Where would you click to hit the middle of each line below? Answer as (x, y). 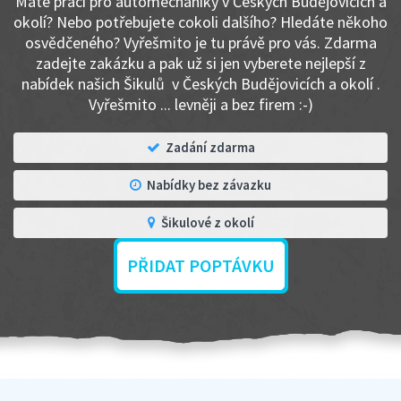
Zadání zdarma (210, 147)
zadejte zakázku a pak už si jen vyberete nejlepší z (200, 63)
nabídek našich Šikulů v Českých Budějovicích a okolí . (200, 84)
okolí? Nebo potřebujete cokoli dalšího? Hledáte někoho (200, 22)
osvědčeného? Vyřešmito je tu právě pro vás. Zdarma (200, 43)
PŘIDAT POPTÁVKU (200, 265)
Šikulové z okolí (207, 222)
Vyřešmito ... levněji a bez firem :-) (200, 104)
